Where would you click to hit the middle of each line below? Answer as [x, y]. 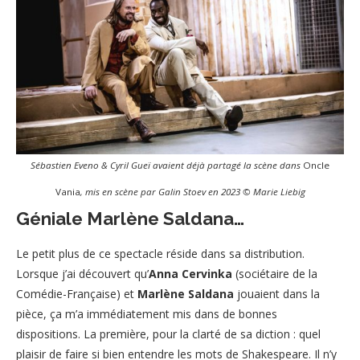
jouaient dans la [277, 293]
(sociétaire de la [275, 273]
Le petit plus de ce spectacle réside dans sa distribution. [160, 253]
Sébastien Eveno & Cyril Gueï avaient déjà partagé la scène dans [167, 166]
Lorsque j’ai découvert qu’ [82, 273]
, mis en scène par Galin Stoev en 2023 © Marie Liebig [192, 192]
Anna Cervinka [190, 273]
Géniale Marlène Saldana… [130, 218]
